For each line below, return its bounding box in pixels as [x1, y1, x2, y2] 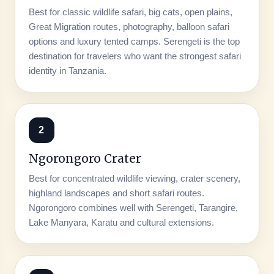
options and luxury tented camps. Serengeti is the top [28, 35, 240, 46]
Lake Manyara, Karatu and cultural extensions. [28, 217, 214, 228]
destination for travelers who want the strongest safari [28, 50, 241, 61]
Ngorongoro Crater [28, 150, 141, 166]
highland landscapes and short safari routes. [28, 187, 204, 198]
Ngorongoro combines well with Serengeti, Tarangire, [28, 202, 238, 213]
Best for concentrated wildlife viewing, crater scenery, [28, 172, 240, 183]
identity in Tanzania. [28, 65, 106, 76]
